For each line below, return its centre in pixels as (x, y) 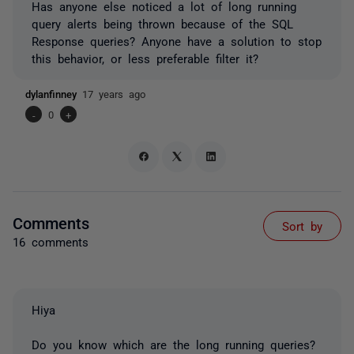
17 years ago (114, 94)
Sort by (302, 225)
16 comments (51, 241)
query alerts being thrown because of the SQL (162, 23)
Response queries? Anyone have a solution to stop (177, 41)
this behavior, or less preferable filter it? (145, 58)
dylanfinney (54, 94)
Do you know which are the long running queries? (173, 344)
